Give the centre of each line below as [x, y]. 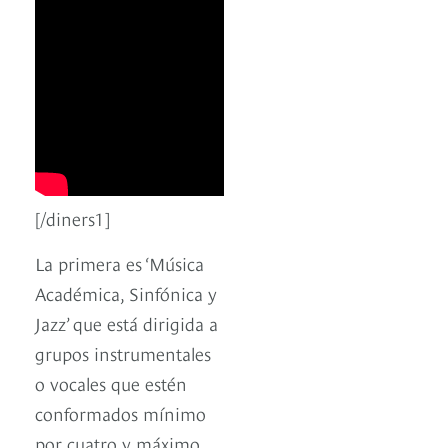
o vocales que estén [111, 383]
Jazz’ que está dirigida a [126, 323]
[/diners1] [72, 218]
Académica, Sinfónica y [126, 293]
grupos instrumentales [123, 353]
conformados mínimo [120, 413]
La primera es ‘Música [119, 263]
